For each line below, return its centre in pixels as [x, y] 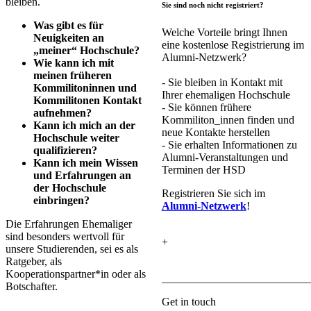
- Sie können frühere [206, 107]
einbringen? [66, 200]
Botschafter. [32, 286]
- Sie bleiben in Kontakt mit [222, 82]
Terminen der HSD [203, 169]
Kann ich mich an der [84, 125]
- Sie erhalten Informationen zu [229, 144]
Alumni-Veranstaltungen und [225, 157]
